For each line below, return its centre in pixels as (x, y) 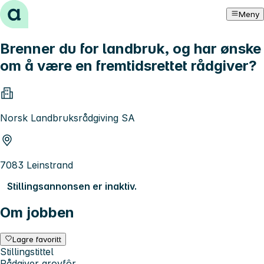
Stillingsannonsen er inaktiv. (72, 186)
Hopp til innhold (41, 11)
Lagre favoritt (37, 239)
